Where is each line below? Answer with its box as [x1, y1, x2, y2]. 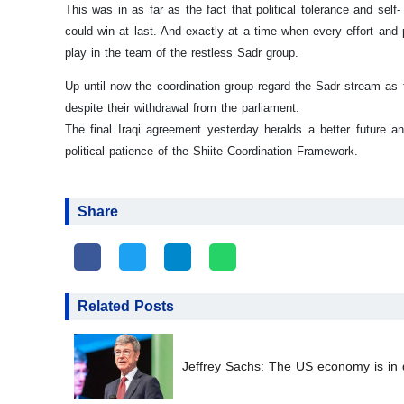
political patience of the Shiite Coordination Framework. [65, 143, 358, 158]
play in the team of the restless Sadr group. [65, 45, 298, 60]
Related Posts [78, 298, 174, 314]
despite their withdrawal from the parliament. [65, 100, 299, 115]
